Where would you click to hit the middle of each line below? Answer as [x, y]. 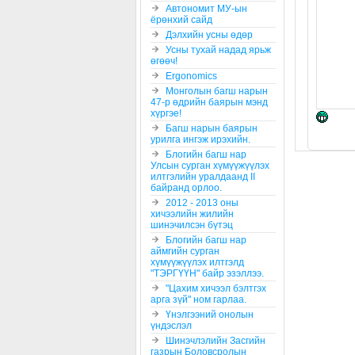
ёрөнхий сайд [181, 19]
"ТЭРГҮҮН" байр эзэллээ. [207, 273]
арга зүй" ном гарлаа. [198, 299]
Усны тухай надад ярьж [218, 50]
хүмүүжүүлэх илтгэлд [197, 262]
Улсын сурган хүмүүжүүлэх [210, 165]
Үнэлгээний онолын [210, 314]
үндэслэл [171, 325]
